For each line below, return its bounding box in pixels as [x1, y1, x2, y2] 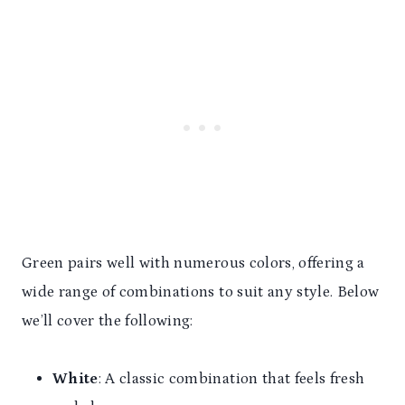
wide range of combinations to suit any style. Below [22, 283, 380, 302]
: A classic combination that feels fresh [98, 370, 365, 389]
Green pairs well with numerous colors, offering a [22, 254, 365, 273]
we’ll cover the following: [22, 312, 193, 331]
